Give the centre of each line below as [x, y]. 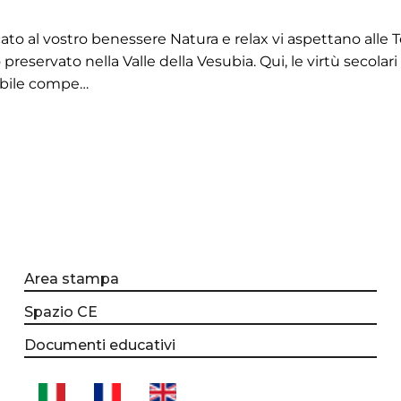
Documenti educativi [99, 345]
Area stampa [71, 279]
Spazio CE [60, 312]
